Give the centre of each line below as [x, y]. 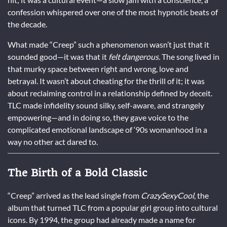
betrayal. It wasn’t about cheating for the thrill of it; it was [106, 81]
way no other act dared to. [53, 141]
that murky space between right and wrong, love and [98, 68]
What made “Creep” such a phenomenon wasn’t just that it [108, 44]
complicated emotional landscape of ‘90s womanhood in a [107, 129]
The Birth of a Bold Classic [78, 173]
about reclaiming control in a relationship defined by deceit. [110, 93]
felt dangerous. [134, 56]
